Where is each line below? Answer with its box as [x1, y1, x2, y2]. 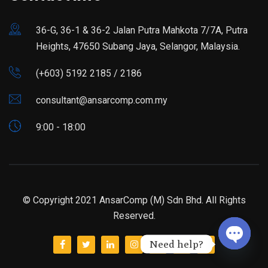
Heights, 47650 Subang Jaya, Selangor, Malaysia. [36, 41, 240, 53]
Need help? [150, 237, 203, 250]
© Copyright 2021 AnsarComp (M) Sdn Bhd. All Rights [22, 194, 246, 206]
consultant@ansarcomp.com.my [36, 95, 167, 106]
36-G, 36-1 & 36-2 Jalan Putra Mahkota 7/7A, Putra [36, 25, 248, 36]
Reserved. [112, 210, 156, 222]
